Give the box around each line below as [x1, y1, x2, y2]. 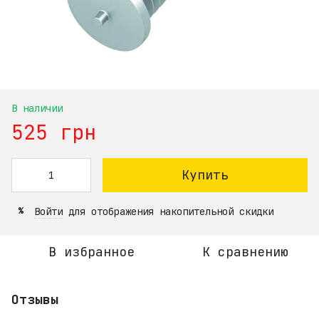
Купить [182, 166, 229, 183]
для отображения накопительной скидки [63, 204, 273, 218]
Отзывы [11, 291, 58, 308]
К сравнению [202, 243, 288, 260]
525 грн [11, 118, 96, 145]
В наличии [11, 101, 63, 115]
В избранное [48, 243, 135, 260]
